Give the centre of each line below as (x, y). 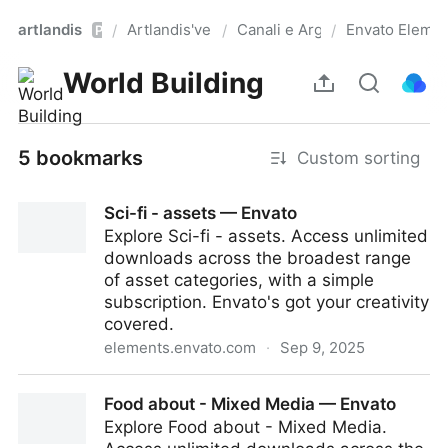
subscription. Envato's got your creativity (266, 302)
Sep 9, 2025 (322, 347)
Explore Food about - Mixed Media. (245, 427)
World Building (163, 83)
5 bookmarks (80, 158)
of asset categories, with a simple (239, 280)
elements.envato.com (180, 347)
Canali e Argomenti (304, 29)
